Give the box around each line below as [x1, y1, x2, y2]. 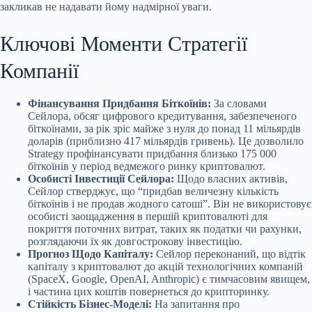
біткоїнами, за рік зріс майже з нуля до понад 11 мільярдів [28, 122, 301, 134]
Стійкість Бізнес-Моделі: [28, 297, 152, 310]
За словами [211, 97, 267, 109]
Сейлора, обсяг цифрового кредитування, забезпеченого [28, 109, 297, 122]
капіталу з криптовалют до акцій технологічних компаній [28, 260, 303, 272]
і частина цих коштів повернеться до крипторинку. [28, 285, 270, 297]
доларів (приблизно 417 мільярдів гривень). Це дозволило [28, 134, 304, 147]
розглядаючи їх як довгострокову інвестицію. [28, 235, 242, 247]
